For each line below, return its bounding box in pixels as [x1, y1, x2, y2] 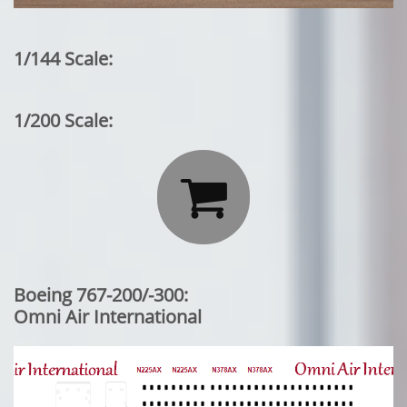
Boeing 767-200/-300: [14, 283, 188, 307]
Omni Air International [14, 304, 202, 329]
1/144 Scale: [14, 46, 113, 71]
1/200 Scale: [14, 108, 113, 133]
